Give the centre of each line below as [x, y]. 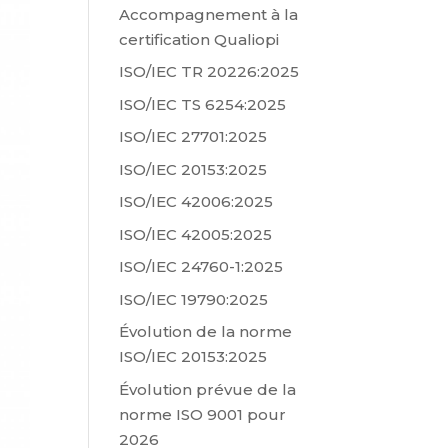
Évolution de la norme [206, 332]
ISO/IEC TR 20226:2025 [209, 72]
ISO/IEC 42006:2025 [196, 202]
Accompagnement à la [209, 14]
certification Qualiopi [199, 39]
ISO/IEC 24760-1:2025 [201, 267]
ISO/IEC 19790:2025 [194, 299]
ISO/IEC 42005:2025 [196, 234]
